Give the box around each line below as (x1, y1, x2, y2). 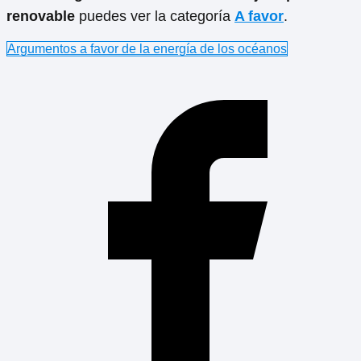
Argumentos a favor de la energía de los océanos (7, 42, 287, 56)
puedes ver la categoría (75, 8, 234, 25)
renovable (6, 8, 75, 25)
